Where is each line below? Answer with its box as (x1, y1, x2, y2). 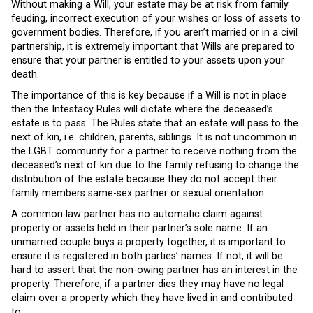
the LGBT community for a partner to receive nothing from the (11, 145, 297, 158)
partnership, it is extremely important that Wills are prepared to (11, 41, 295, 53)
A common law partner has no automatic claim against (11, 208, 263, 220)
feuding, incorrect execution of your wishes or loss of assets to (11, 13, 300, 25)
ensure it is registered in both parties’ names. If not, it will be (11, 249, 283, 262)
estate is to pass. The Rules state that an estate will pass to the (11, 117, 298, 130)
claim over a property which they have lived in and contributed (11, 291, 293, 304)
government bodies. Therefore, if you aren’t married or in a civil (11, 27, 298, 39)
